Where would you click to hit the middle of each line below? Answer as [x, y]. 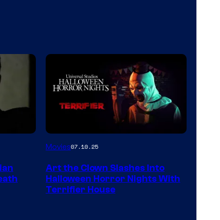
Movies [58, 147]
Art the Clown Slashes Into [105, 168]
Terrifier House [81, 189]
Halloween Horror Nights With [113, 179]
